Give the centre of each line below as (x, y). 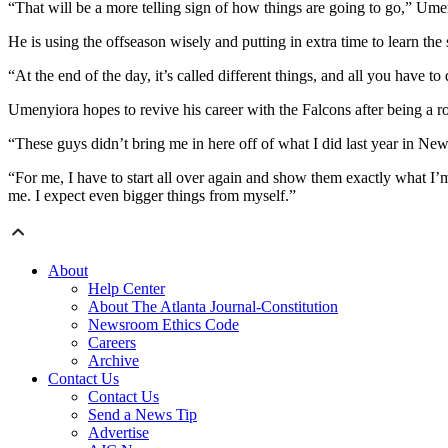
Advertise (118, 433)
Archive (113, 361)
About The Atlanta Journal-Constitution (213, 307)
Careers (112, 343)
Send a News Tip (142, 415)
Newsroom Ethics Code (163, 325)
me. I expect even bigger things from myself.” (152, 196)
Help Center (126, 289)
